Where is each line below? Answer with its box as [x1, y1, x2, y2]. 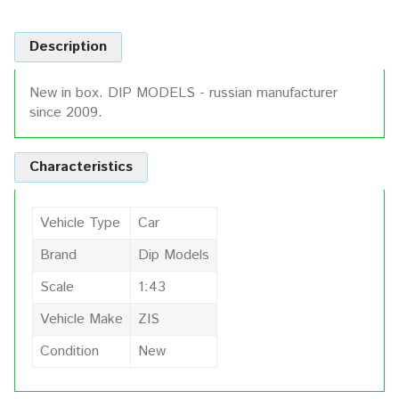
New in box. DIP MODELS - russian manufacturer [29, 82, 338, 103]
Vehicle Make [40, 308, 123, 330]
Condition [40, 340, 99, 362]
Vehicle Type [40, 212, 120, 233]
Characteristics [29, 156, 133, 177]
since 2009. [29, 102, 102, 123]
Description [29, 36, 107, 57]
